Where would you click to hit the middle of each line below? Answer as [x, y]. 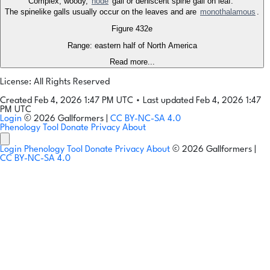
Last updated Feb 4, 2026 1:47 [202, 101]
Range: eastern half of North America [132, 46]
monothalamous [228, 12]
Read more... [132, 62]
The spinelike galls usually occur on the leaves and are [102, 12]
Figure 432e [132, 29]
